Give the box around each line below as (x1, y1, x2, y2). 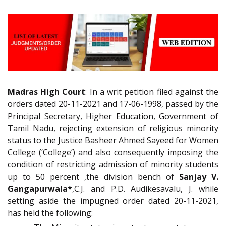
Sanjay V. (179, 171, 218, 183)
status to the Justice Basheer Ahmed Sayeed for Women (8, 135, 218, 146)
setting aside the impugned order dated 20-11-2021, (8, 195, 218, 207)
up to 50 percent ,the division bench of (8, 171, 179, 183)
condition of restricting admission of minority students (8, 159, 218, 171)
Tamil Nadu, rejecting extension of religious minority (8, 123, 218, 134)
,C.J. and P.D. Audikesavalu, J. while (72, 183, 218, 195)
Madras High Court (8, 86, 86, 98)
